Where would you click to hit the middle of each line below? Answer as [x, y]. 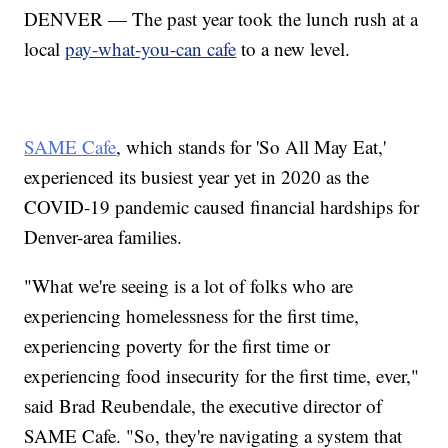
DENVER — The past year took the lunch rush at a [221, 18]
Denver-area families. [103, 236]
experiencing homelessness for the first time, [192, 315]
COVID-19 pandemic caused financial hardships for [222, 206]
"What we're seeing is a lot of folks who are [189, 285]
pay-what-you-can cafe [151, 48]
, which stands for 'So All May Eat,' [251, 146]
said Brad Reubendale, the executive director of [203, 405]
